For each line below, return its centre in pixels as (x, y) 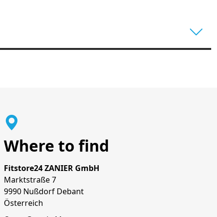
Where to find (56, 146)
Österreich (23, 203)
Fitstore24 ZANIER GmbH (52, 168)
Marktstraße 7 (30, 180)
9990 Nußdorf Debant (44, 191)
